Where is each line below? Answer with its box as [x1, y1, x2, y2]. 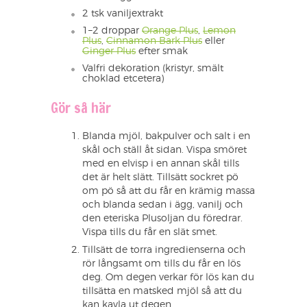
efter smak [136, 47, 188, 57]
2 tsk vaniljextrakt [82, 9, 163, 19]
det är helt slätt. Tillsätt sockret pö [82, 173, 238, 183]
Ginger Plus [82, 47, 136, 57]
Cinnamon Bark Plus [106, 36, 202, 47]
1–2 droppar [82, 26, 142, 36]
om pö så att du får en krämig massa [82, 186, 255, 197]
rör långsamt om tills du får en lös [82, 259, 241, 269]
